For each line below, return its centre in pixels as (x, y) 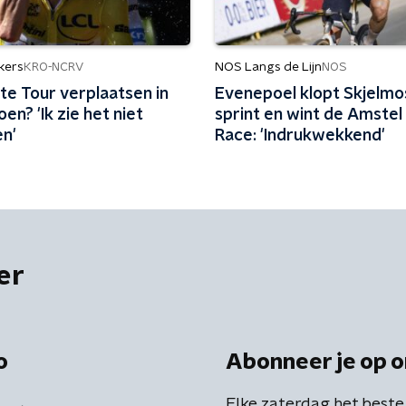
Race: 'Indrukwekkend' (300, 136)
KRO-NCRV (54, 67)
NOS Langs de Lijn (268, 67)
